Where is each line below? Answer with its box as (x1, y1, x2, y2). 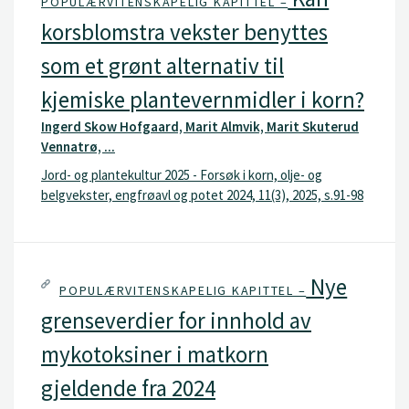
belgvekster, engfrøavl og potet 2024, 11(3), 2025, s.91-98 (41, 186, 363, 204)
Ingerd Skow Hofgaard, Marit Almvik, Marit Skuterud (41, 117, 359, 135)
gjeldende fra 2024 (41, 372, 215, 403)
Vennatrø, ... (41, 137, 115, 155)
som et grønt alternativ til (41, 50, 284, 80)
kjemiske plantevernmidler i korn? (41, 84, 364, 114)
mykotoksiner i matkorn (41, 339, 268, 369)
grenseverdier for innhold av (41, 305, 311, 335)
